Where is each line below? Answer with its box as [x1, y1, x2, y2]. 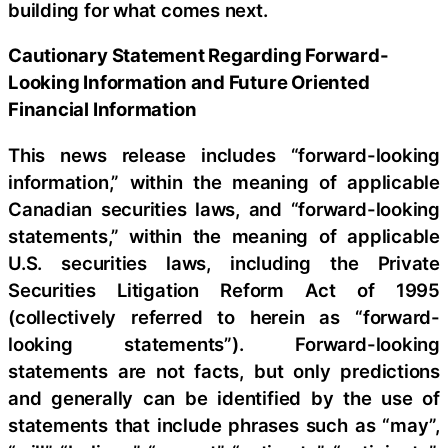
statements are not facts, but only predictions [8, 359, 440, 382]
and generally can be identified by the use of [8, 386, 440, 409]
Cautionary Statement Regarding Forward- [8, 44, 389, 67]
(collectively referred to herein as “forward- [8, 305, 440, 328]
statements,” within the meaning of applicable [8, 224, 440, 247]
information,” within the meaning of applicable [8, 170, 440, 193]
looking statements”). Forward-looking [8, 332, 440, 355]
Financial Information [8, 98, 197, 121]
